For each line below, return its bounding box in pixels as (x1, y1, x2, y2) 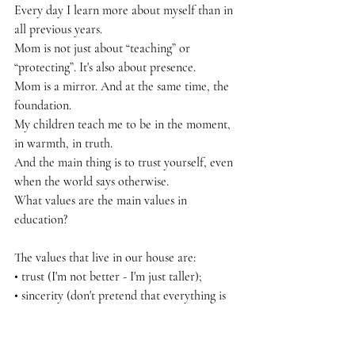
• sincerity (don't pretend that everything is (14, 287, 229, 303)
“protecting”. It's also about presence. (14, 59, 196, 75)
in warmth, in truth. (14, 135, 113, 151)
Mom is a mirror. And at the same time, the (14, 78, 232, 94)
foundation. (14, 97, 71, 113)
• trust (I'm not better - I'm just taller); (14, 268, 202, 284)
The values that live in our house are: (14, 249, 196, 265)
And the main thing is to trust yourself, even (14, 154, 236, 170)
